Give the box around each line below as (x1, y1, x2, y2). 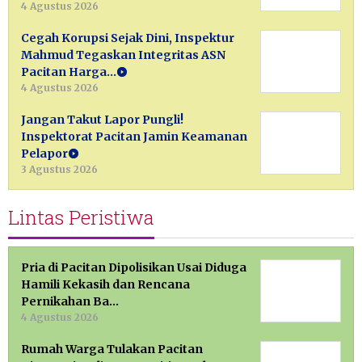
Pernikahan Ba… (21, 294, 119, 309)
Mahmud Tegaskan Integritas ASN (21, 48, 225, 63)
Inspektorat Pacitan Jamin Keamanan (21, 129, 247, 145)
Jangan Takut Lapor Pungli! (21, 112, 183, 128)
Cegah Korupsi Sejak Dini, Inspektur (21, 31, 234, 46)
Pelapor (21, 146, 68, 162)
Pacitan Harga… (21, 65, 116, 80)
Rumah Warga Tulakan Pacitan (21, 342, 203, 357)
